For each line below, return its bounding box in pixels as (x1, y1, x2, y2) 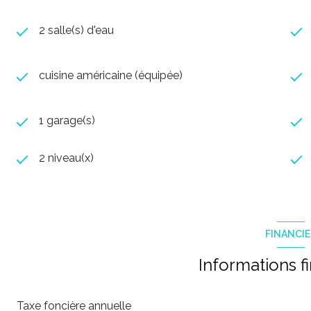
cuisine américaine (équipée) (39, 68, 183, 82)
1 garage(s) (39, 113, 95, 127)
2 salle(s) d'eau (39, 23, 114, 37)
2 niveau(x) (39, 151, 94, 165)
